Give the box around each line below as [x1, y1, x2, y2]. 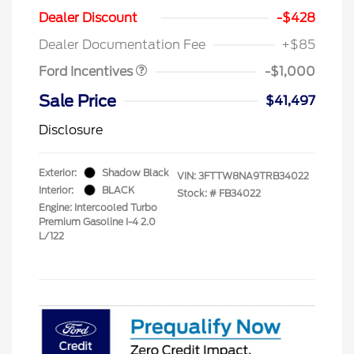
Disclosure [39, 122, 103, 137]
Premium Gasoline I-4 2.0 [39, 215, 156, 228]
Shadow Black [102, 166, 169, 179]
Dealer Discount [39, 9, 137, 25]
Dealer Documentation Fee [39, 36, 205, 52]
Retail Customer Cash [69, 22, 173, 35]
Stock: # [177, 186, 217, 199]
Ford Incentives [39, 63, 136, 79]
